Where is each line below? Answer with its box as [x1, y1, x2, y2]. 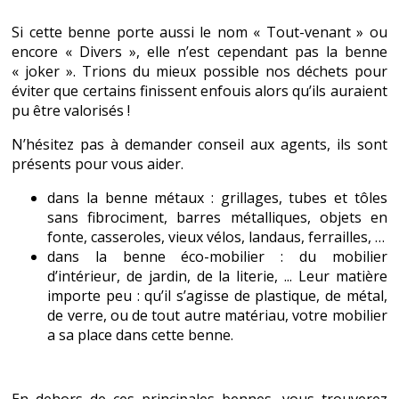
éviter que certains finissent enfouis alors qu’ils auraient [12, 81, 387, 102]
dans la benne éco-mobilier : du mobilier [47, 247, 387, 267]
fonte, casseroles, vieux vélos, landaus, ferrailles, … [47, 227, 386, 248]
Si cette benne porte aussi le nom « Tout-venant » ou [12, 22, 387, 43]
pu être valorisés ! [12, 101, 131, 121]
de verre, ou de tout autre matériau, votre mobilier [47, 305, 387, 326]
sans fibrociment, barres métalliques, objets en [47, 208, 387, 228]
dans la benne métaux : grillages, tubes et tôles [47, 188, 387, 208]
